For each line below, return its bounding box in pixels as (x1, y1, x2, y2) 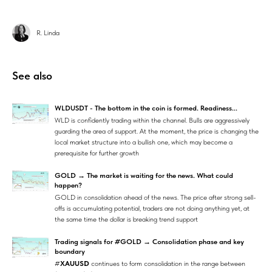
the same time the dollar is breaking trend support (55, 215, 198, 224)
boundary (55, 247, 85, 256)
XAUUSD (60, 259, 89, 268)
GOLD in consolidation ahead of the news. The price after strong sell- (55, 193, 256, 202)
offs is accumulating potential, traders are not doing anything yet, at (55, 204, 250, 213)
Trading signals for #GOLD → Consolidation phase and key (55, 237, 244, 246)
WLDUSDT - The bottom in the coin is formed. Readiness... (55, 104, 237, 113)
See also (12, 69, 52, 83)
